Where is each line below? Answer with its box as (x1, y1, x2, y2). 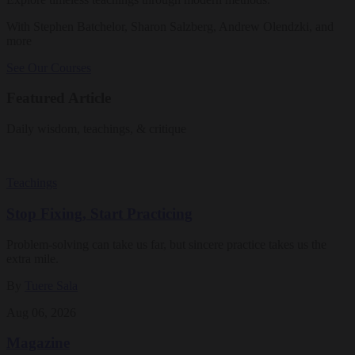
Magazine (6, 334, 70, 352)
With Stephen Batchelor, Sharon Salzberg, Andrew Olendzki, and (6, 19, 334, 33)
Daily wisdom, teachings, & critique (6, 122, 186, 136)
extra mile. (6, 251, 59, 265)
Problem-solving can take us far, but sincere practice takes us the (6, 237, 326, 251)
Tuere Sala (25, 278, 78, 292)
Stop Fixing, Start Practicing (6, 204, 193, 222)
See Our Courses (6, 60, 91, 74)
